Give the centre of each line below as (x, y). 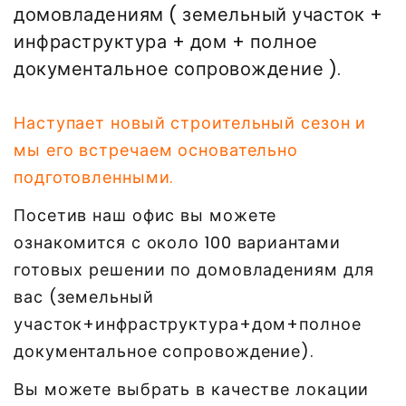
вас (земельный (84, 296)
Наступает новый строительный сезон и (190, 122)
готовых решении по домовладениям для (194, 269)
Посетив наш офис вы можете (145, 215)
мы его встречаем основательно (156, 150)
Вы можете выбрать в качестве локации (192, 389)
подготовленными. (94, 177)
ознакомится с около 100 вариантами (177, 242)
